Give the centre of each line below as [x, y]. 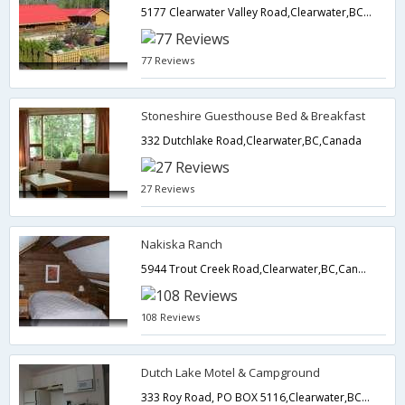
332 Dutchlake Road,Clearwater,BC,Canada [252, 141]
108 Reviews [171, 317]
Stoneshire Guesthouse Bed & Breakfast [254, 116]
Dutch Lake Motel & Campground [231, 372]
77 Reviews [168, 60]
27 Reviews [168, 188]
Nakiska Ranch [182, 244]
